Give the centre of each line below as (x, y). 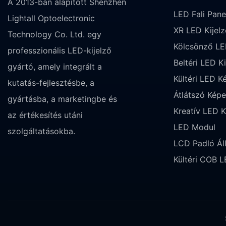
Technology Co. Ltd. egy (54, 34)
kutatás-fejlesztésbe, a (51, 82)
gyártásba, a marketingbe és (62, 99)
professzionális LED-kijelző (60, 50)
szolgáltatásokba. (41, 131)
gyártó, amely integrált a (55, 66)
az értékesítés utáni (45, 115)
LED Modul (194, 127)
